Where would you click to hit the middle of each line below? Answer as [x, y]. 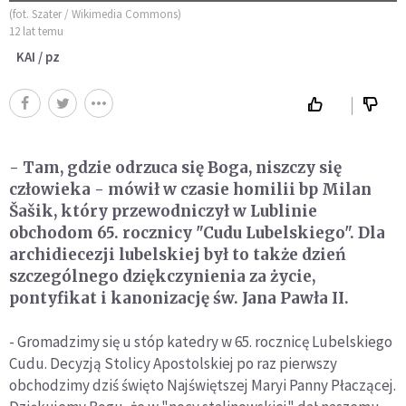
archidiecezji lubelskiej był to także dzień [178, 254]
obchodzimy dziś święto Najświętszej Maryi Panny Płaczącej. [203, 385]
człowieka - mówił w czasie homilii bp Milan [190, 189]
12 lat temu [36, 31]
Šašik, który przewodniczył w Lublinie [163, 211]
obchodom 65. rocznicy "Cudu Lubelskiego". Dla [197, 232]
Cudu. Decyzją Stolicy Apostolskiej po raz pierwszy [173, 363]
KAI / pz [38, 56]
